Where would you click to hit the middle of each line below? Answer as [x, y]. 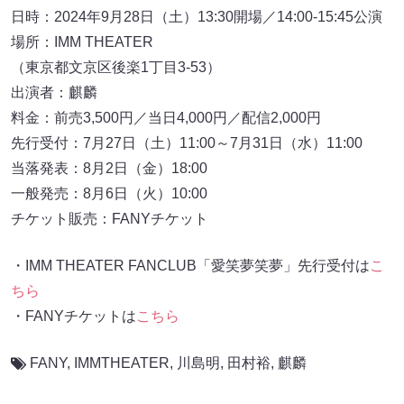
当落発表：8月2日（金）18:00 [109, 168]
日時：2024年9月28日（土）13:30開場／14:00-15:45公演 [197, 16]
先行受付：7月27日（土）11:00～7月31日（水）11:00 [187, 142]
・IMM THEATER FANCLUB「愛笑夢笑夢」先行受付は [190, 265]
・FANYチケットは [73, 316]
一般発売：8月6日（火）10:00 [109, 193]
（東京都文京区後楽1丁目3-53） [116, 67]
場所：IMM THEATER [82, 41]
